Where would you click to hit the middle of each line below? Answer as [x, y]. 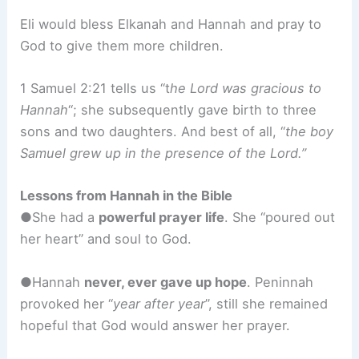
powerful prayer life [162, 218]
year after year [159, 303]
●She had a [60, 218]
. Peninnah [280, 282]
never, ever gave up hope [166, 282]
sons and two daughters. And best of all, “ [153, 132]
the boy [310, 132]
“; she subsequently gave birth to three [193, 110]
